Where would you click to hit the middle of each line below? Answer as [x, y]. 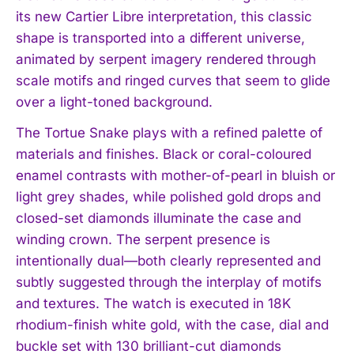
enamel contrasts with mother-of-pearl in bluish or [175, 176]
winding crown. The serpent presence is [143, 240]
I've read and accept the [97, 259]
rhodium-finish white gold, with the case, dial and [172, 325]
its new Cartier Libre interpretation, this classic [164, 17]
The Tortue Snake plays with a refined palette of [169, 133]
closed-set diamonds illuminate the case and [158, 218]
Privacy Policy [191, 259]
